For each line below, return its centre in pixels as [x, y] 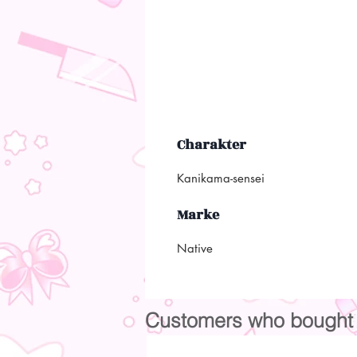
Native [195, 248]
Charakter [212, 145]
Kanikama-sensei [223, 178]
